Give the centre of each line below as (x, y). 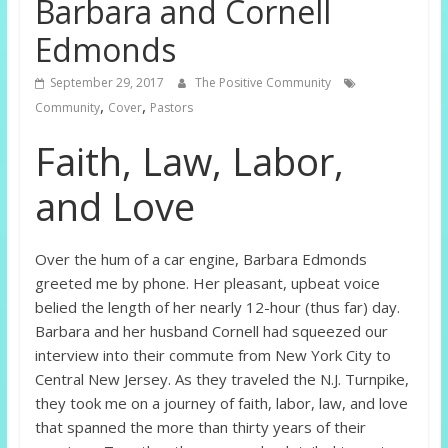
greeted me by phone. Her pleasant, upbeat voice (207, 283)
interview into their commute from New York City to (212, 355)
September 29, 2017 (106, 83)
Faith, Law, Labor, (189, 161)
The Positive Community (264, 83)
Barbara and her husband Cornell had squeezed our (211, 331)
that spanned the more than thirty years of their (200, 427)
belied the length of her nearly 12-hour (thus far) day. (217, 307)
